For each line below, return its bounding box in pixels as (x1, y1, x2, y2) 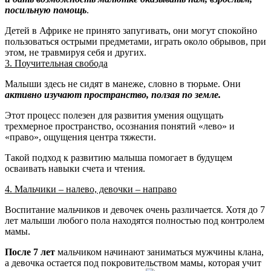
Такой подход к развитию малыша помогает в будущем (5, 152, 232, 163)
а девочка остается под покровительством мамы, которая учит (5, 257, 261, 268)
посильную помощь (5, 4, 87, 15)
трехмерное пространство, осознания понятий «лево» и (5, 120, 235, 131)
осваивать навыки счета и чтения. (5, 163, 145, 174)
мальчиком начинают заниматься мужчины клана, (55, 246, 264, 257)
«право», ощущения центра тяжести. (5, 131, 156, 142)
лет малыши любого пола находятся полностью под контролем (5, 215, 264, 226)
